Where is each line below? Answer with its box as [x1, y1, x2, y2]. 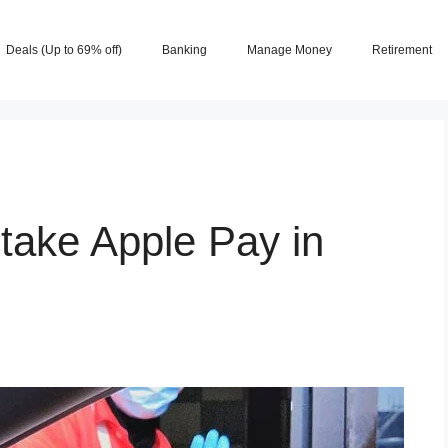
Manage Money [247, 43, 332, 57]
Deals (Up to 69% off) [6, 43, 122, 57]
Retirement [372, 43, 432, 57]
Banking [162, 43, 207, 57]
